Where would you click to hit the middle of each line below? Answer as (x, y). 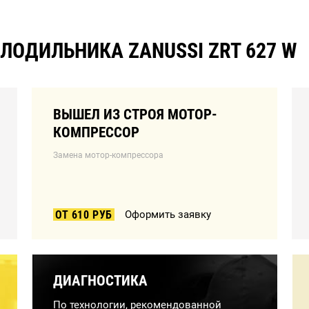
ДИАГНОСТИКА (100, 281)
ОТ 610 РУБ (84, 215)
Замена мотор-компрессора (108, 155)
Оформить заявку (168, 215)
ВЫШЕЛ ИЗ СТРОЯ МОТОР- (135, 114)
